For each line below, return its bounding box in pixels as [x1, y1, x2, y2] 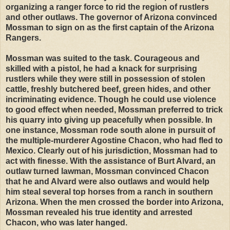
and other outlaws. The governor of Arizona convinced [6, 12, 217, 22]
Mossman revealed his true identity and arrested [6, 207, 193, 217]
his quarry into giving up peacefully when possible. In [6, 115, 213, 124]
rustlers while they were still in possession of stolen [6, 74, 205, 83]
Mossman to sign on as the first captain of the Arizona [6, 23, 214, 32]
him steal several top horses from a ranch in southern [6, 187, 213, 196]
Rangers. [6, 33, 41, 42]
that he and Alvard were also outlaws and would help [6, 177, 209, 186]
